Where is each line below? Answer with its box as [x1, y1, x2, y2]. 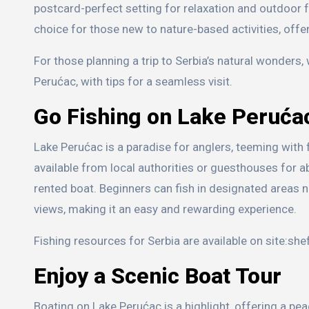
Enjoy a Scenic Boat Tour [34, 263, 281, 290]
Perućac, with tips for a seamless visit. [34, 74, 232, 89]
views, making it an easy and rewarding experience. [34, 202, 297, 217]
